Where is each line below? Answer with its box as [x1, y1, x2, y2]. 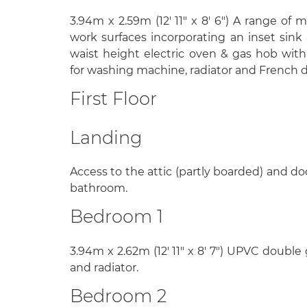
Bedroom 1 [70, 206, 163, 228]
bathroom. [70, 182, 127, 195]
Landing [70, 127, 142, 149]
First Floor [70, 87, 157, 109]
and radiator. [70, 260, 138, 274]
